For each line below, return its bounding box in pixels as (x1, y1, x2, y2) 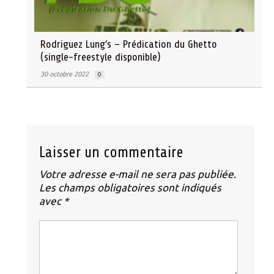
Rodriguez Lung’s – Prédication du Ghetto (40, 38, 217, 50)
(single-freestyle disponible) (40, 51, 160, 63)
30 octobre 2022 (40, 70, 89, 78)
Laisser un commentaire (39, 143, 183, 161)
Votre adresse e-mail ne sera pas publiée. (39, 168, 236, 180)
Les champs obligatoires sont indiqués (39, 181, 221, 193)
